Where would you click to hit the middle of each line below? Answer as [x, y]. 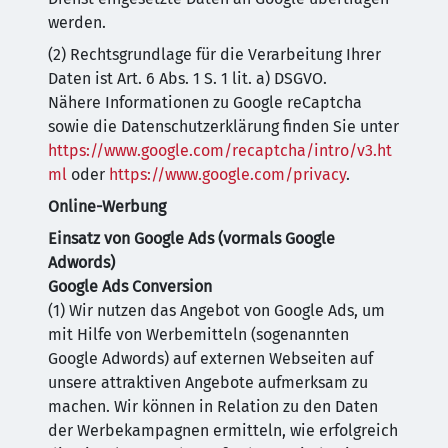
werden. [77, 22]
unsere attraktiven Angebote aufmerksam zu [208, 382]
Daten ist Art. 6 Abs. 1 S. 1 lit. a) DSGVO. [187, 78]
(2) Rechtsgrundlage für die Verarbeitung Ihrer [214, 54]
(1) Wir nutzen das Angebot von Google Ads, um [216, 310]
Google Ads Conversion [130, 286]
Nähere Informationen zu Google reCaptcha [205, 102]
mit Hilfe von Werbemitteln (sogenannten [198, 334]
